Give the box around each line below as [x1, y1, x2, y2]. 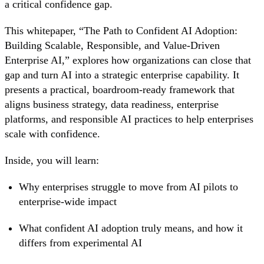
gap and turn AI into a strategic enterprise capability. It [5, 69, 239, 81]
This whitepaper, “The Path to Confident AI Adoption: [5, 25, 237, 37]
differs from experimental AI [19, 237, 142, 249]
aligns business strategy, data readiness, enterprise [5, 98, 219, 111]
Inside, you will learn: [5, 154, 99, 167]
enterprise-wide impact [19, 196, 117, 208]
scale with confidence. [5, 128, 100, 140]
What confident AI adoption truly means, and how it [19, 222, 243, 235]
